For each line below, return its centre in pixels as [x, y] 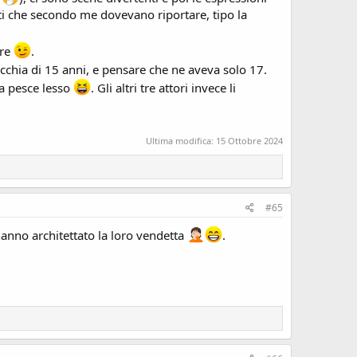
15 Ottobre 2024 [249, 140]
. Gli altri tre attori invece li [163, 88]
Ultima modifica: [181, 140]
